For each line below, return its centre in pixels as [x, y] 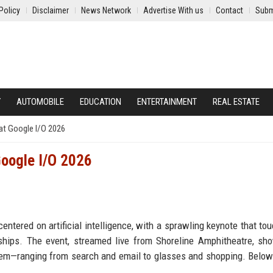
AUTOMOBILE [40, 102]
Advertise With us [173, 10]
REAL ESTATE [236, 102]
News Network [106, 10]
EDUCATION [101, 102]
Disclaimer [51, 10]
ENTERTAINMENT [167, 102]
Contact [229, 10]
